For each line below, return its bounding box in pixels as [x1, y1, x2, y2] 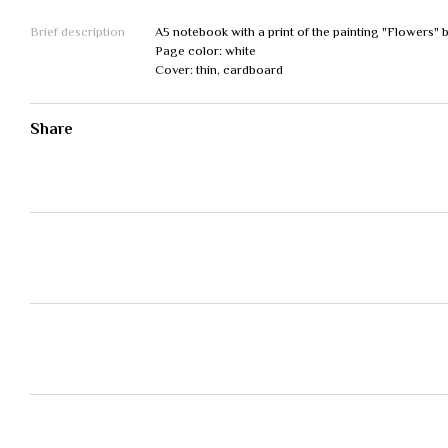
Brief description [30, 24, 125, 39]
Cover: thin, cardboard [155, 62, 283, 77]
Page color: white [155, 43, 256, 58]
